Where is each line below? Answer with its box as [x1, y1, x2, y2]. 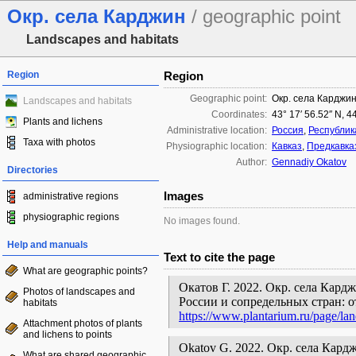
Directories [7, 164, 58, 176]
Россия [272, 125, 304, 136]
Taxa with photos [23, 137, 95, 148]
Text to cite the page [164, 250, 275, 264]
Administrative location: [167, 125, 267, 136]
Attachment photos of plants [23, 318, 142, 329]
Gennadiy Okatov [272, 157, 346, 168]
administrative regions [23, 191, 118, 202]
